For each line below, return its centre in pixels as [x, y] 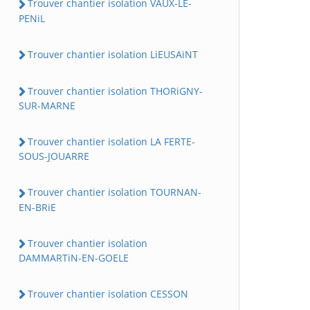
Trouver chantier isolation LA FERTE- [111, 142]
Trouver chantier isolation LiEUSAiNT [113, 54]
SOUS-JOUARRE [54, 156]
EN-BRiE [37, 207]
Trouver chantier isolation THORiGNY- [115, 91]
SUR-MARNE [47, 106]
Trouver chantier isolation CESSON [108, 293]
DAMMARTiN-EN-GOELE [74, 257]
